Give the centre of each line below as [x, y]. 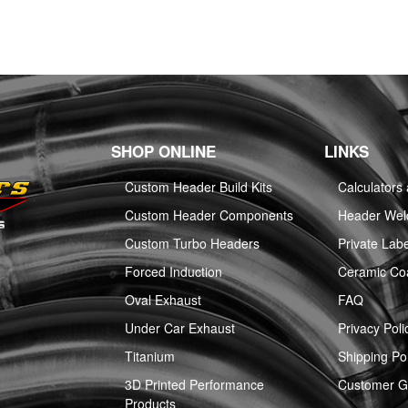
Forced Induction [173, 272]
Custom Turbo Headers [192, 244]
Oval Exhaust [163, 300]
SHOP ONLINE [163, 152]
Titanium [150, 357]
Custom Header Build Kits [199, 187]
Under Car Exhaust [180, 328]
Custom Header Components [209, 215]
